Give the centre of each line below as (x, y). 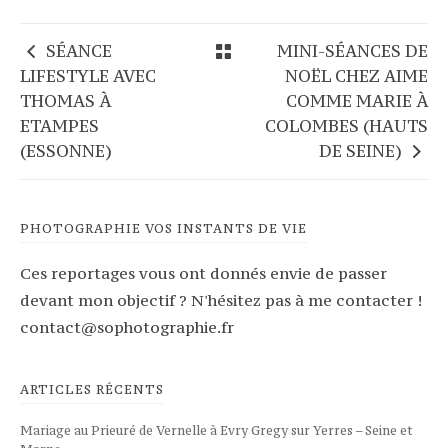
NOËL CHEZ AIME (356, 75)
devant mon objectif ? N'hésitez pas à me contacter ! (221, 299)
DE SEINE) (360, 150)
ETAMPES (59, 125)
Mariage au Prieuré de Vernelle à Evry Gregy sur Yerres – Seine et (216, 430)
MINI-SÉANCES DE (352, 50)
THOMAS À (65, 100)
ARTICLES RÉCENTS (92, 389)
